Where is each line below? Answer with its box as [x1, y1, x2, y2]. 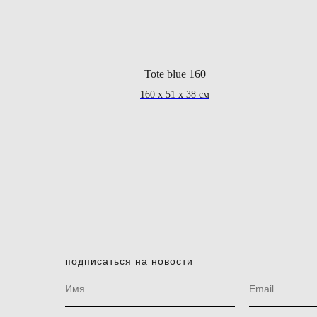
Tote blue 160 [144, 68, 206, 81]
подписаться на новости [65, 255, 193, 267]
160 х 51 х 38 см [140, 89, 209, 100]
